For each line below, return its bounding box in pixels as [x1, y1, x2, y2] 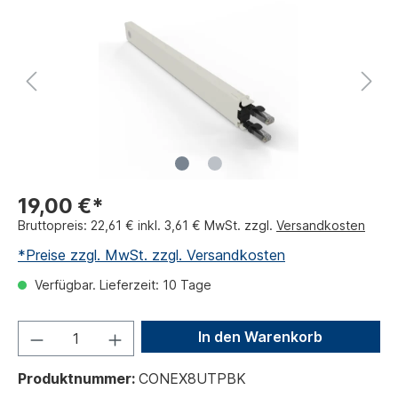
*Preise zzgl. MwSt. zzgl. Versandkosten [18, 246, 285, 264]
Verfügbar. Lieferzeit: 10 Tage [31, 277, 211, 292]
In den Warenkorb [198, 328, 323, 346]
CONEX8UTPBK [139, 370, 246, 387]
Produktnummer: [18, 370, 139, 387]
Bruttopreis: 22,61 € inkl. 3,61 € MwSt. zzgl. [18, 218, 276, 233]
